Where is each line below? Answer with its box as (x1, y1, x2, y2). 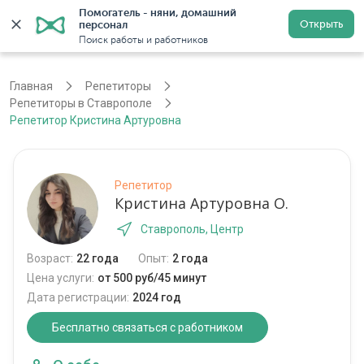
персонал (79, 19, 128, 31)
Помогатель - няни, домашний (79, 6, 236, 19)
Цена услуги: (27, 271, 94, 285)
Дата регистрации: (27, 291, 129, 305)
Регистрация (243, 19, 314, 32)
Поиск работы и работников (79, 34, 208, 45)
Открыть (300, 18, 343, 30)
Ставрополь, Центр (141, 223, 244, 236)
